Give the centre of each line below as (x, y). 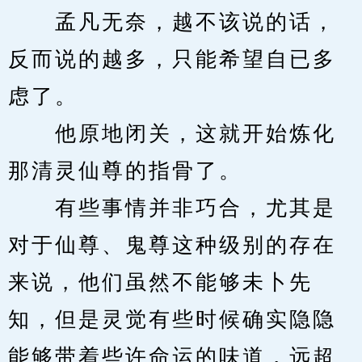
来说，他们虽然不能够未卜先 (160, 282)
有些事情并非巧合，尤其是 (172, 208)
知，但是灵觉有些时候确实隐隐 (172, 320)
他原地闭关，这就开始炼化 (172, 134)
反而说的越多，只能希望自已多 (172, 59)
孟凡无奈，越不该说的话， (172, 22)
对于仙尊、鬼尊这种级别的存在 (172, 245)
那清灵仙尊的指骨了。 (125, 171)
